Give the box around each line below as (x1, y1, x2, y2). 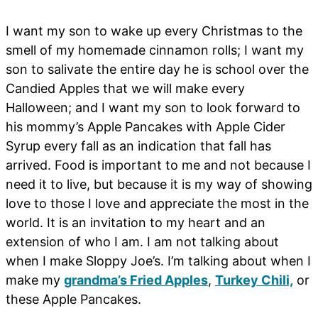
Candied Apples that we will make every (6, 81, 245, 97)
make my (6, 273, 64, 288)
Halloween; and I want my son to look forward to (6, 100, 300, 116)
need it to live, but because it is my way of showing (6, 177, 312, 192)
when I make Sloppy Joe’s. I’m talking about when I (6, 253, 311, 269)
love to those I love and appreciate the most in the (6, 196, 309, 212)
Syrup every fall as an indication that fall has (6, 138, 271, 154)
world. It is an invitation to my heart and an (6, 215, 265, 231)
